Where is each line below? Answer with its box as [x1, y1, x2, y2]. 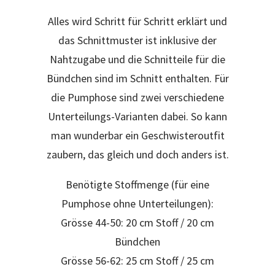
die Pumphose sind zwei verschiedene [51, 90, 224, 104]
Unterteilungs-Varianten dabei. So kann [48, 109, 227, 123]
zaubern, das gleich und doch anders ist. [46, 147, 229, 161]
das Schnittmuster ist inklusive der [58, 33, 217, 47]
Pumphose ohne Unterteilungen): [61, 196, 214, 211]
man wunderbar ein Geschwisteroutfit [50, 128, 225, 142]
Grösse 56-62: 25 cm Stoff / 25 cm [61, 254, 214, 268]
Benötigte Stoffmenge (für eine [66, 177, 209, 192]
